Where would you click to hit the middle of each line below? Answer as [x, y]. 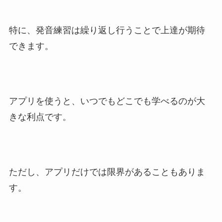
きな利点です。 [40, 117]
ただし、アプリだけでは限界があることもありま [107, 172]
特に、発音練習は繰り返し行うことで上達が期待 [107, 30]
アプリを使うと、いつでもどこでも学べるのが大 [107, 101]
